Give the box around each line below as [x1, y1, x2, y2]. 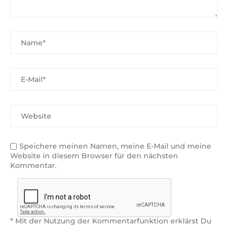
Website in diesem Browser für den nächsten [10, 151, 178, 160]
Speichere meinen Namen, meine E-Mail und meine [19, 141, 211, 151]
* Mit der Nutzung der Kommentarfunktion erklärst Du [10, 216, 211, 225]
